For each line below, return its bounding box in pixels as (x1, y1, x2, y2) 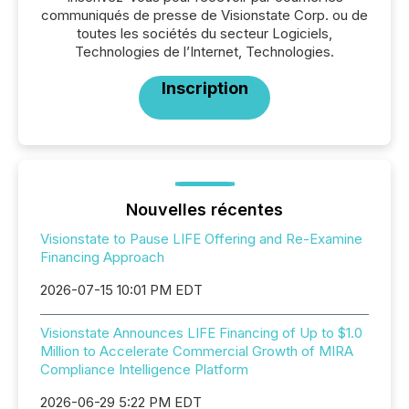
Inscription (161, 79, 248, 98)
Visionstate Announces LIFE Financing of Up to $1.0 (40, 324, 362, 341)
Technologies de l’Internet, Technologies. (75, 43, 334, 60)
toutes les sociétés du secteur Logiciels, (77, 25, 332, 42)
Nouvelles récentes (126, 200, 283, 219)
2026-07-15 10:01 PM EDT (40, 281, 203, 299)
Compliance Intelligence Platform (40, 361, 248, 378)
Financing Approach (40, 248, 164, 266)
